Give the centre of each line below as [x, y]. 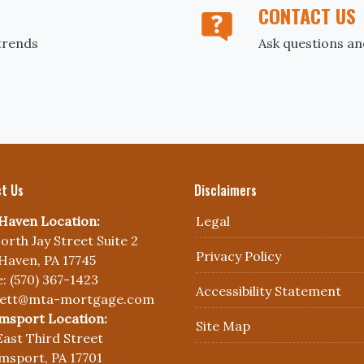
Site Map [223, 326]
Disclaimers [225, 190]
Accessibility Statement [269, 291]
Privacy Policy [238, 256]
